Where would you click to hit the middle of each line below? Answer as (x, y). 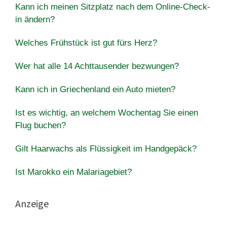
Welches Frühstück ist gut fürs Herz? (86, 43)
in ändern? (35, 19)
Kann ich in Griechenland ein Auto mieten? (95, 89)
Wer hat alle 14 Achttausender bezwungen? (97, 66)
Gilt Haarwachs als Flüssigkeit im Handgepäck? (106, 148)
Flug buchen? (41, 125)
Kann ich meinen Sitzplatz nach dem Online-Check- (113, 7)
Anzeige (32, 203)
